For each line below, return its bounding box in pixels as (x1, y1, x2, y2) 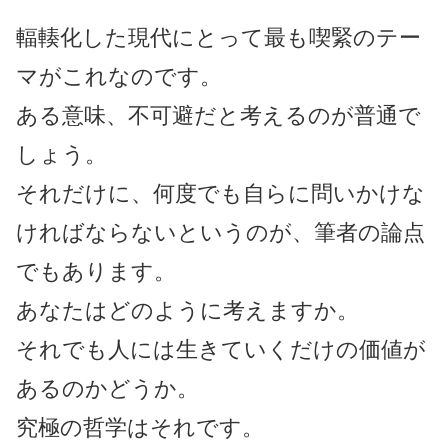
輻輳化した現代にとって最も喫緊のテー (16, 24, 421, 50)
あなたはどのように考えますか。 (16, 297, 359, 323)
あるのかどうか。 (16, 375, 199, 401)
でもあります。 (16, 258, 176, 284)
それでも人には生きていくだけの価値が (16, 336, 426, 362)
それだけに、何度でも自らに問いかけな (16, 180, 425, 206)
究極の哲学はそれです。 (16, 414, 264, 440)
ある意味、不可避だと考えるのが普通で (16, 102, 421, 128)
